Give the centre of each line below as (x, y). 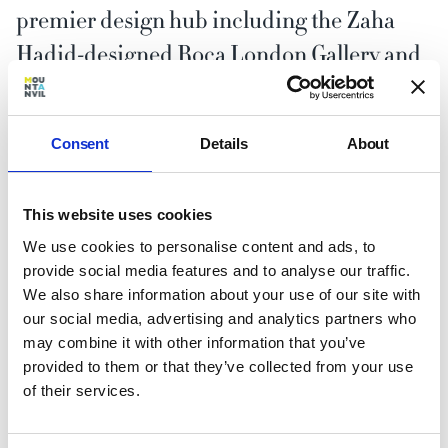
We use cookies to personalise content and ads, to (199, 246)
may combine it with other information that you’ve (194, 342)
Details (224, 143)
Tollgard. (58, 88)
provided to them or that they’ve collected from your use (218, 366)
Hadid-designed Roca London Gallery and (218, 54)
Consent (80, 143)
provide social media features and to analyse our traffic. (217, 270)
